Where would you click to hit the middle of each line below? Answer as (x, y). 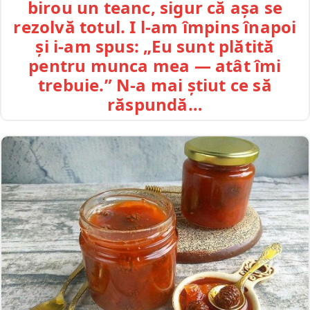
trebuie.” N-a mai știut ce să (155, 84)
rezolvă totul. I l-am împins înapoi (155, 26)
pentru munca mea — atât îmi (155, 65)
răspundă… (155, 104)
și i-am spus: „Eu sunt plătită (155, 46)
